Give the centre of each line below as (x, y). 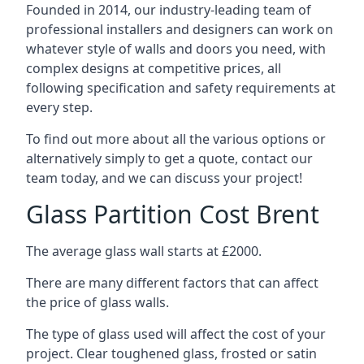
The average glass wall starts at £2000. (144, 251)
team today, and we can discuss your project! (164, 178)
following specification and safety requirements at (181, 87)
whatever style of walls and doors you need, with (176, 48)
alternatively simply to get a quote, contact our (169, 158)
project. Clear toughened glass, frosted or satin (171, 353)
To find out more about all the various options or (176, 139)
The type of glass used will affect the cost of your (176, 334)
